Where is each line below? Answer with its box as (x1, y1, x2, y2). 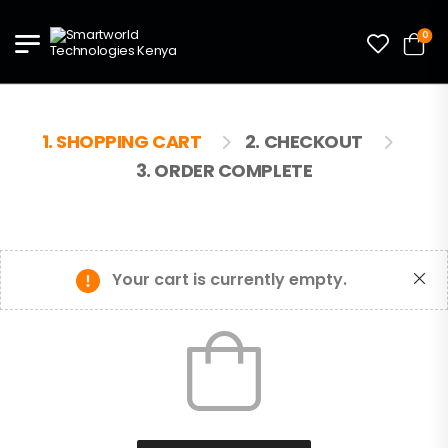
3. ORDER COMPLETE (135, 158, 313, 183)
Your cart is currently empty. (111, 268, 347, 291)
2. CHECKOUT (244, 129, 363, 154)
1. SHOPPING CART (41, 129, 202, 154)
